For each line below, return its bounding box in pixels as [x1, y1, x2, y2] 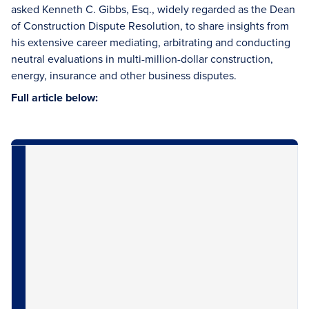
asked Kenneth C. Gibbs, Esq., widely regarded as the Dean [11, 1, 295, 17]
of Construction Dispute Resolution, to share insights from [11, 18, 289, 33]
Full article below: [11, 90, 98, 106]
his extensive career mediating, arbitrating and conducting [11, 34, 290, 50]
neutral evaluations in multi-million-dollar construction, [11, 51, 273, 66]
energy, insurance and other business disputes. [11, 68, 237, 83]
